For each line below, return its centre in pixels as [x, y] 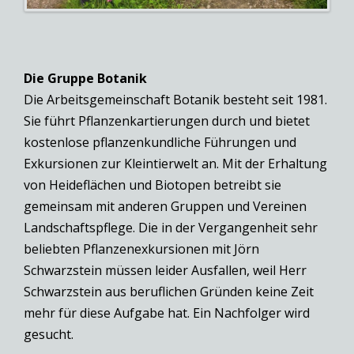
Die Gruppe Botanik [85, 78]
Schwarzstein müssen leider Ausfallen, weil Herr [165, 270]
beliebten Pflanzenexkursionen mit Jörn [141, 249]
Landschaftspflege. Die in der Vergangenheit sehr [171, 227]
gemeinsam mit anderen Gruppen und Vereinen [165, 206]
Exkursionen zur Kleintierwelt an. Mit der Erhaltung [175, 163]
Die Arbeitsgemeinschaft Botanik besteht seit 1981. [175, 99]
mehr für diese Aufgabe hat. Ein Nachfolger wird [167, 313]
